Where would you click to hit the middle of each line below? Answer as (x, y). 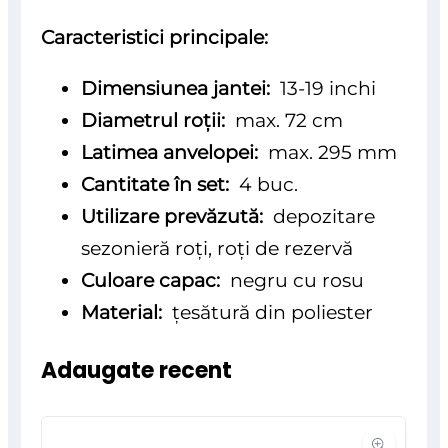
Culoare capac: (153, 280)
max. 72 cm (289, 120)
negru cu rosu (295, 280)
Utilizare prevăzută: (175, 216)
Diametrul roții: (158, 120)
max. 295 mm (330, 152)
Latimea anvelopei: (172, 152)
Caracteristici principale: (155, 37)
